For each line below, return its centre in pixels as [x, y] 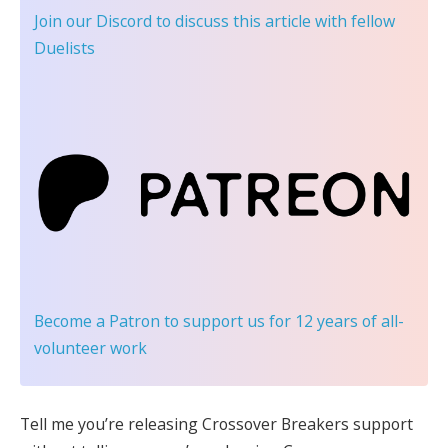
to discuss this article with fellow [273, 20]
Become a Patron [97, 320]
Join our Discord [93, 20]
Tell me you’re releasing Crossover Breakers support [216, 424]
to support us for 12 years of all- [282, 320]
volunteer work [90, 347]
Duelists [64, 47]
